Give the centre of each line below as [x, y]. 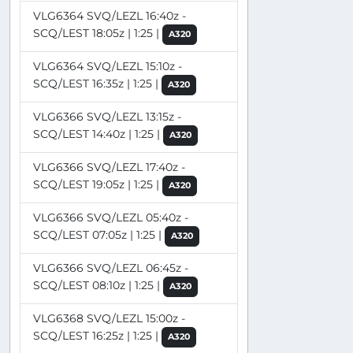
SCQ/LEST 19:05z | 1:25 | [98, 184]
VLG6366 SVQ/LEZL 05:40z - [111, 217]
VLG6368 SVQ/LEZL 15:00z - [109, 318]
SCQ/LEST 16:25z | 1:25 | [97, 335]
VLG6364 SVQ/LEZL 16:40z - [110, 15]
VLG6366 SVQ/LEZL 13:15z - [107, 116]
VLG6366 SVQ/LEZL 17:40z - [109, 167]
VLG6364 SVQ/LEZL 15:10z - [108, 66]
